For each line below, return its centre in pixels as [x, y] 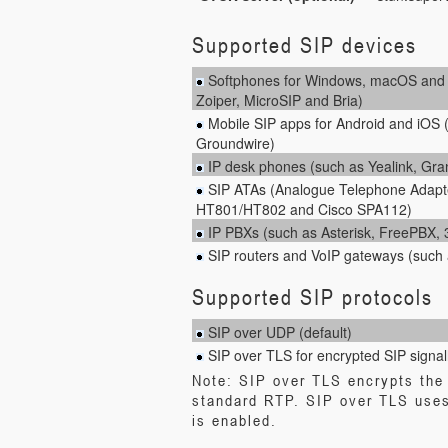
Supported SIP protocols [312, 296]
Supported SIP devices [304, 44]
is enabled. [234, 419]
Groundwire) [235, 142]
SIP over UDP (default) [278, 331]
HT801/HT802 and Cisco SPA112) [304, 208]
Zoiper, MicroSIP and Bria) [279, 99]
